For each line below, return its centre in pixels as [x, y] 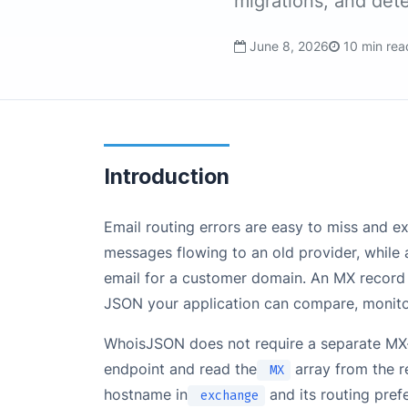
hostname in [146, 394]
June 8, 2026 [289, 46]
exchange [226, 396]
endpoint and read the [180, 369]
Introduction [167, 177]
